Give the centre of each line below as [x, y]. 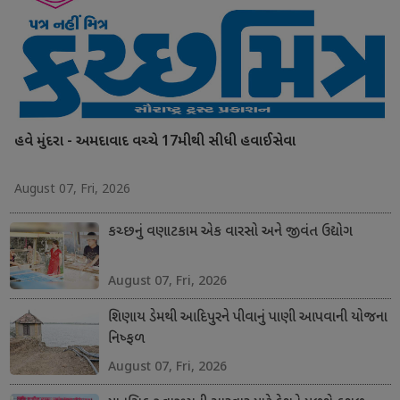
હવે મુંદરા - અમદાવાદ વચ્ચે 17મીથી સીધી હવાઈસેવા [154, 142]
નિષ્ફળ [126, 339]
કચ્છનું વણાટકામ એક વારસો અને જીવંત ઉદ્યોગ [230, 232]
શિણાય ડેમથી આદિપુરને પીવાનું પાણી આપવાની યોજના [247, 318]
